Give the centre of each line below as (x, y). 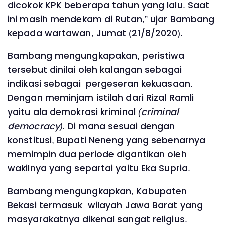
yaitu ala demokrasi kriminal (73, 112)
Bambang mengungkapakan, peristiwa (97, 56)
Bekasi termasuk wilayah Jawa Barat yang (105, 205)
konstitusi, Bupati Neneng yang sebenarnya (108, 140)
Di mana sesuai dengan (120, 126)
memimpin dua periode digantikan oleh (97, 154)
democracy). (37, 126)
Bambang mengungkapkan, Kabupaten (97, 191)
